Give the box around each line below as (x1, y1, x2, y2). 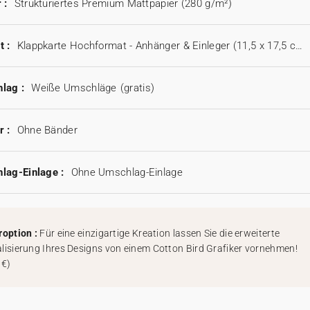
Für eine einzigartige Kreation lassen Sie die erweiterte (39, 228, 280, 239)
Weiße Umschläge (31, 82, 117, 95)
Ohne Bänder (17, 124, 77, 137)
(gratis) (120, 82, 155, 95)
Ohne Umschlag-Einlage (71, 166, 183, 179)
